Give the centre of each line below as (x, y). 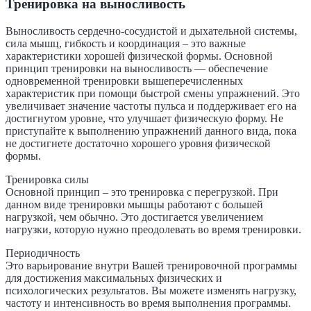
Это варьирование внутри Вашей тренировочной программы (151, 266)
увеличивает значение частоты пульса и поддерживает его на (151, 106)
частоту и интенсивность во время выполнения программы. (148, 303)
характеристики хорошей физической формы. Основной (139, 56)
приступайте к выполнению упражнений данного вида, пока (151, 131)
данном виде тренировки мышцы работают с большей (134, 205)
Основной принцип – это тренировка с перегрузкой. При (142, 192)
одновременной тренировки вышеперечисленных (124, 81)
